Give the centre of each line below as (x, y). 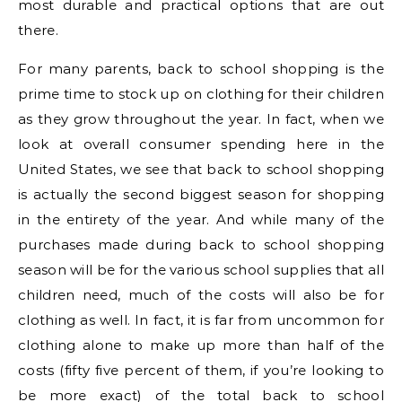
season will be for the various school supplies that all (201, 270)
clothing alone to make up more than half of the (201, 345)
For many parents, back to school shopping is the (201, 69)
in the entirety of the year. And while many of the (201, 220)
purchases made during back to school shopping (201, 245)
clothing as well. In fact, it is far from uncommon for (201, 320)
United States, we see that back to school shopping (201, 170)
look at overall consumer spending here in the (201, 144)
